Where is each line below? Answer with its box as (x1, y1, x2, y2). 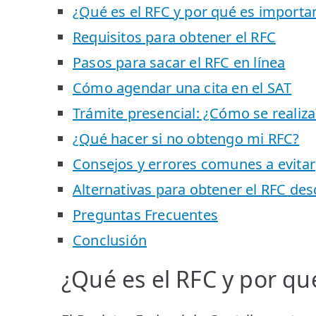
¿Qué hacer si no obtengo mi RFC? (73, 128, 300, 148)
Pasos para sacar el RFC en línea (73, 52, 286, 72)
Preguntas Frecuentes (73, 205, 218, 224)
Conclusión (73, 230, 147, 250)
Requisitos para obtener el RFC (73, 27, 276, 47)
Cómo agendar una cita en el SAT (73, 78, 292, 97)
